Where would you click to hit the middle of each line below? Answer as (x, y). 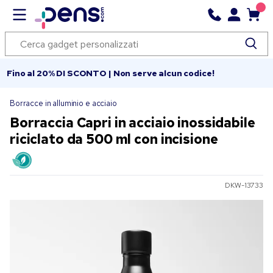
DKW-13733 (244, 186)
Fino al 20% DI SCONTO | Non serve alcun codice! (111, 73)
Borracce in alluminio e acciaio (63, 103)
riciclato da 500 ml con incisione (114, 139)
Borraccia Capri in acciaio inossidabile (133, 123)
